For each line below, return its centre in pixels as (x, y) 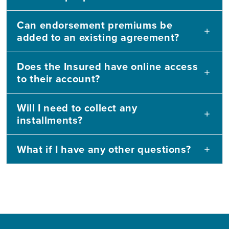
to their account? (59, 78)
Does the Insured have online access (108, 66)
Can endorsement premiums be (95, 25)
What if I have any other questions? (104, 149)
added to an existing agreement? (98, 37)
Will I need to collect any (77, 108)
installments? (50, 120)
